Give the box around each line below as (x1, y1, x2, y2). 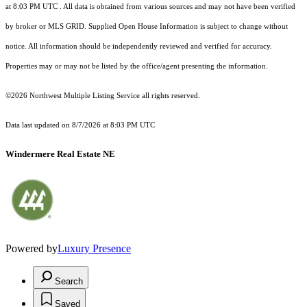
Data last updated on (5, 121, 72, 130)
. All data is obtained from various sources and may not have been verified (58, 3, 295, 11)
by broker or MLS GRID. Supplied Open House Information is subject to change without (5, 23, 288, 31)
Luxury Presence (58, 243, 131, 255)
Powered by (5, 243, 58, 255)
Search (55, 276, 83, 287)
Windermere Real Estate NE (5, 149, 115, 160)
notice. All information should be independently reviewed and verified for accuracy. (5, 42, 272, 51)
